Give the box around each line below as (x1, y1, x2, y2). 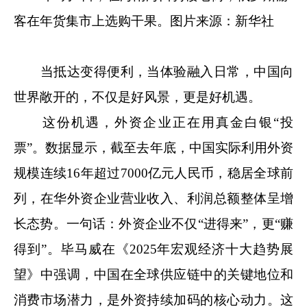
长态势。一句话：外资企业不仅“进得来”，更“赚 (14, 217, 293, 232)
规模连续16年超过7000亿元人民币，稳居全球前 (14, 166, 293, 181)
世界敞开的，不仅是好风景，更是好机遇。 (14, 90, 261, 105)
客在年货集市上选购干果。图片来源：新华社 (14, 14, 274, 29)
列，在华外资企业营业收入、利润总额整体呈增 (14, 191, 293, 206)
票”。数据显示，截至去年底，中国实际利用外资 (14, 140, 293, 156)
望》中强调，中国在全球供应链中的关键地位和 (14, 267, 293, 282)
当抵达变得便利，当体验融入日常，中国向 (14, 64, 293, 79)
